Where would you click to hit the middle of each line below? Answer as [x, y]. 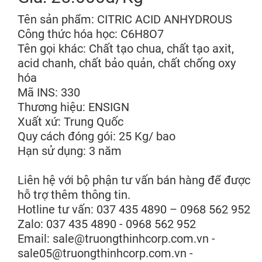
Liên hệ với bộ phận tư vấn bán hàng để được [134, 180]
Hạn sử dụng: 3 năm [70, 151]
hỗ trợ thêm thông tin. [74, 195]
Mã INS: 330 [49, 92]
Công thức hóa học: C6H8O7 [91, 34]
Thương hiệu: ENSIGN [73, 107]
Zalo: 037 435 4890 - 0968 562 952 [107, 224]
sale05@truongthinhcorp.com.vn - [105, 253]
